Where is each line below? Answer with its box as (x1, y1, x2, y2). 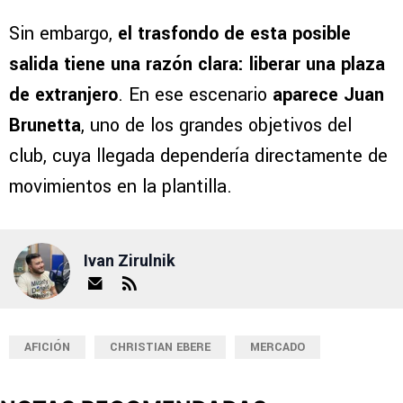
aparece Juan (273, 82, 384, 109)
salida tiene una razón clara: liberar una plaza (9, 51, 385, 78)
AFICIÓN (24, 339, 70, 356)
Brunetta (9, 112, 81, 139)
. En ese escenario (118, 82, 273, 109)
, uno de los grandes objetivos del (81, 112, 352, 139)
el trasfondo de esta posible (118, 21, 351, 48)
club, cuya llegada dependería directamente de (9, 143, 388, 170)
